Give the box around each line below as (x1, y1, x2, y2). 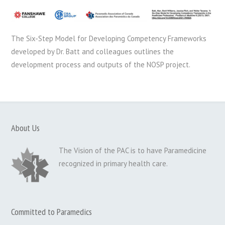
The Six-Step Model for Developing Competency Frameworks (11, 34, 207, 44)
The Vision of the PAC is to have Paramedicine (59, 146, 207, 156)
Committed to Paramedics (11, 206, 92, 218)
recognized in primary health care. (59, 159, 168, 169)
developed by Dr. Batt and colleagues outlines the (11, 47, 174, 57)
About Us (11, 122, 40, 134)
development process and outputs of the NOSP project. (11, 60, 191, 70)
